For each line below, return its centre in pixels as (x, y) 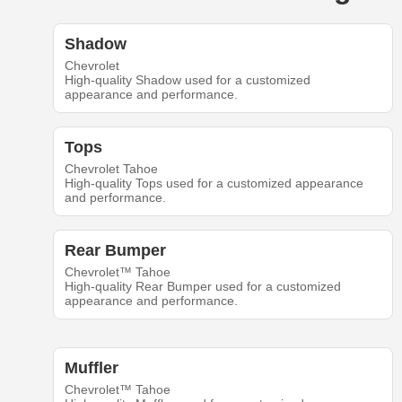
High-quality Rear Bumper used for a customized (202, 287)
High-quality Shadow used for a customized (187, 80)
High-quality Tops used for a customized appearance (214, 184)
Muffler (91, 368)
